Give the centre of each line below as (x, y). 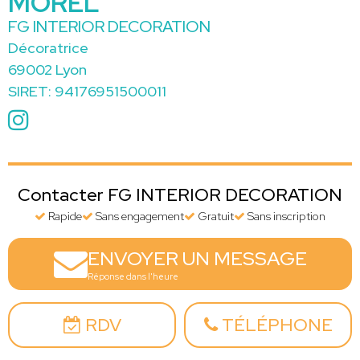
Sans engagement (139, 216)
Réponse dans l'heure (133, 276)
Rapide (64, 216)
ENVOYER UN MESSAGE (197, 258)
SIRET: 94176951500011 (87, 91)
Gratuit (215, 216)
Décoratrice (48, 47)
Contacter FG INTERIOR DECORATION (180, 194)
